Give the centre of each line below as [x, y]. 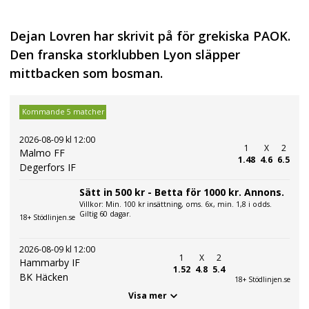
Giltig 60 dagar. [105, 213]
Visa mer [148, 296]
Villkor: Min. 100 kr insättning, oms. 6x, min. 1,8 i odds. [176, 204]
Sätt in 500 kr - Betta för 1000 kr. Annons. [182, 192]
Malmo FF [42, 152]
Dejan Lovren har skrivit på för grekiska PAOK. [150, 36]
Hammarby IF [50, 262]
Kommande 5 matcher [63, 112]
